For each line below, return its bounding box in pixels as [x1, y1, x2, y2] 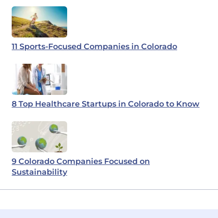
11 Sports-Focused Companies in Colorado [12, 42, 177, 51]
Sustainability [12, 167, 67, 177]
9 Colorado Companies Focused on [12, 157, 150, 166]
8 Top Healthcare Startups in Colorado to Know [12, 99, 200, 109]
